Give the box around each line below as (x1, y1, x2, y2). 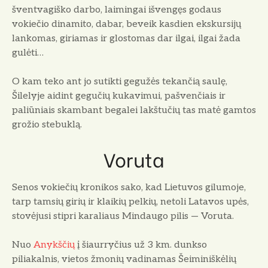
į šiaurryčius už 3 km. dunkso (75, 239, 207, 251)
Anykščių (33, 239, 75, 251)
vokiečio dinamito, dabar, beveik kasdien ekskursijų (12, 19, 241, 31)
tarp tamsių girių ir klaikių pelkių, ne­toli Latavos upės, (12, 196, 249, 208)
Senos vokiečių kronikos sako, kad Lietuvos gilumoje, (12, 182, 246, 194)
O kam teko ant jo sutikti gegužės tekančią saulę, (12, 76, 227, 88)
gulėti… (12, 47, 44, 59)
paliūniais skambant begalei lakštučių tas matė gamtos (12, 105, 256, 117)
